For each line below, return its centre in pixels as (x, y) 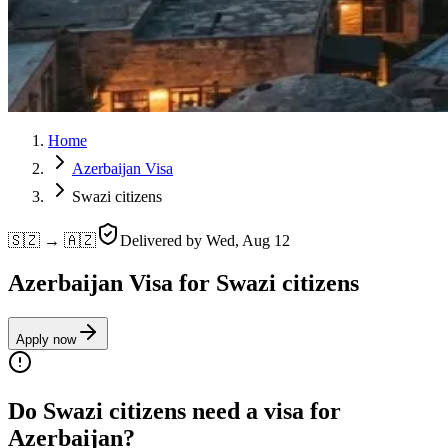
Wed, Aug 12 (248, 240)
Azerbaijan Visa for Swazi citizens (183, 282)
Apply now (46, 339)
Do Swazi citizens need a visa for (174, 410)
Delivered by (163, 240)
